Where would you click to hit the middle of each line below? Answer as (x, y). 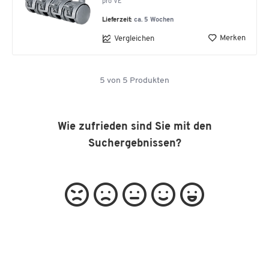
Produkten (149, 81)
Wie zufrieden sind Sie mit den (134, 127)
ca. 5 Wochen (154, 20)
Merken (233, 38)
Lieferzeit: (118, 20)
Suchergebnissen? (134, 144)
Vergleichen (134, 38)
